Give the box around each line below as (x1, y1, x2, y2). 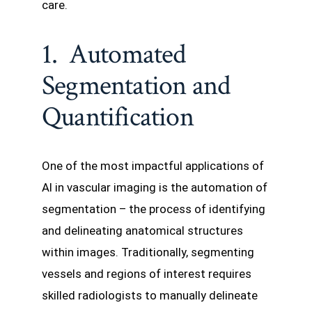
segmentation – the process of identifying (42, 201, 265, 216)
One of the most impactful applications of (42, 158, 264, 173)
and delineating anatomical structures (42, 223, 243, 237)
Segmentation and (42, 67, 231, 104)
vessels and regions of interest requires (42, 266, 251, 281)
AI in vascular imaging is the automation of (42, 180, 267, 194)
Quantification (42, 98, 194, 135)
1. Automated (42, 36, 186, 72)
